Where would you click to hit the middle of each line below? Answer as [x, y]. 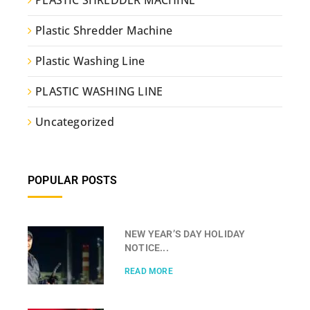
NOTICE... [147, 248]
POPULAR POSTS [73, 181]
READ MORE [149, 272]
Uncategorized [75, 122]
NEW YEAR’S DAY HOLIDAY [185, 234]
